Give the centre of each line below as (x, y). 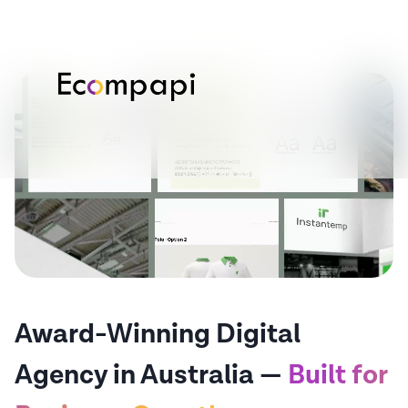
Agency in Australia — (151, 375)
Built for (338, 375)
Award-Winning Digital (158, 334)
